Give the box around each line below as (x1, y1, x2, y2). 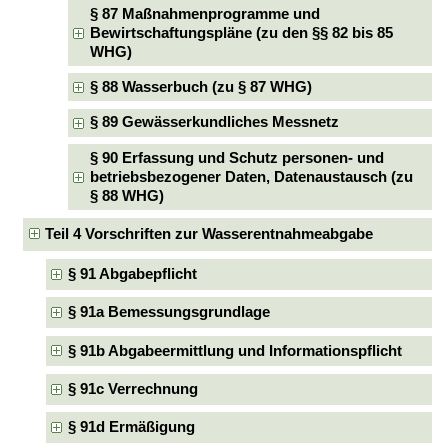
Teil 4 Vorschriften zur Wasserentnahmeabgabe (45, 226, 374, 243)
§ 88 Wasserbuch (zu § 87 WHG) (90, 78, 313, 95)
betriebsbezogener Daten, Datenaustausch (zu (90, 168, 414, 185)
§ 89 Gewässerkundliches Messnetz (90, 114, 340, 131)
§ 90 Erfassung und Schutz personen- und (90, 149, 385, 166)
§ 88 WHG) (90, 187, 165, 204)
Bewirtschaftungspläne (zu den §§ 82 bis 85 (90, 24, 394, 41)
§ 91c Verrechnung (67, 380, 198, 397)
